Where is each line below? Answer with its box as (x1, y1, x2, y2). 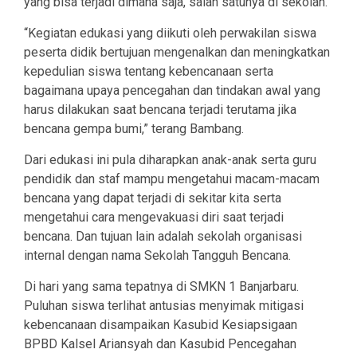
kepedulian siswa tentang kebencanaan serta (24, 64, 273, 80)
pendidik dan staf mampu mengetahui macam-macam (24, 171, 320, 187)
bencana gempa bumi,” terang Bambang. (24, 121, 244, 137)
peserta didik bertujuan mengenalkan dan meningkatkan (24, 45, 330, 61)
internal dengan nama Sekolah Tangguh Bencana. (24, 248, 291, 264)
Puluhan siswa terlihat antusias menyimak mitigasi (24, 298, 304, 314)
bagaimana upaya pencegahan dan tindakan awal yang (24, 83, 320, 99)
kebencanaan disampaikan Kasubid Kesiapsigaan (24, 317, 297, 333)
